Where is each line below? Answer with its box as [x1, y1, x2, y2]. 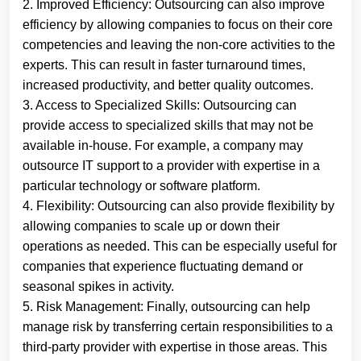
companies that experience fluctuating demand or [23, 259, 303, 273]
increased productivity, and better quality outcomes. [23, 78, 313, 92]
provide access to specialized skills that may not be [23, 118, 313, 132]
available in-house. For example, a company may [23, 139, 303, 152]
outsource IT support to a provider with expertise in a [23, 159, 320, 172]
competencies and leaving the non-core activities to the [23, 38, 335, 52]
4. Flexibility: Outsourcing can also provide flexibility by [23, 199, 334, 213]
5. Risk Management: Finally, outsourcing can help [23, 300, 310, 313]
